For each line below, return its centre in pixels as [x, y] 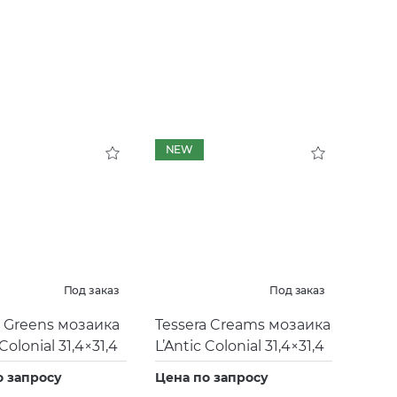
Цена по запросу [211, 378]
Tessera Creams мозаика [242, 325]
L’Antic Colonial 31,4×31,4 [239, 346]
